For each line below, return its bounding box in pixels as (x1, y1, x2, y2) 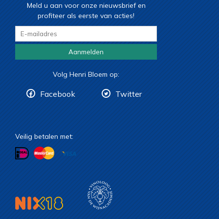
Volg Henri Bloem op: (53, 70, 119, 79)
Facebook (40, 89, 75, 99)
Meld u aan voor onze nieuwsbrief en (26, 1, 146, 10)
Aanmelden (68, 48, 104, 56)
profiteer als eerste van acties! (38, 11, 134, 21)
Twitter (115, 89, 142, 99)
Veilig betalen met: (15, 132, 73, 141)
